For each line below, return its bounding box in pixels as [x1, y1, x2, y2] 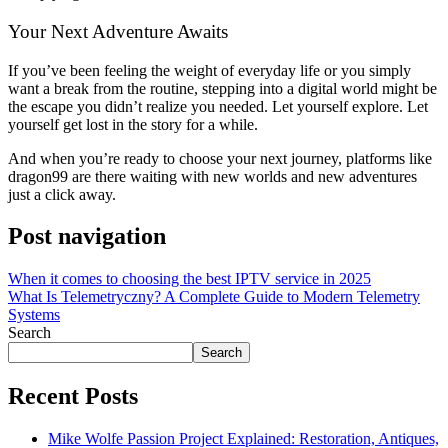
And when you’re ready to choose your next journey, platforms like [8, 149, 432, 167]
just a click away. [8, 185, 116, 203]
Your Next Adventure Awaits [8, 20, 228, 42]
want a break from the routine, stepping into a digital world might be [8, 79, 437, 97]
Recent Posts [8, 383, 138, 410]
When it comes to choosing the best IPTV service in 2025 [8, 270, 371, 288]
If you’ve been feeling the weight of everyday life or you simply [8, 61, 411, 79]
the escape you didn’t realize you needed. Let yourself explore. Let [8, 97, 428, 115]
